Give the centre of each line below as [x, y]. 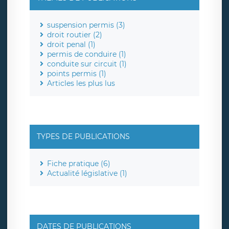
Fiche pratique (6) [79, 164]
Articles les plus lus [81, 84]
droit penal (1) [71, 45]
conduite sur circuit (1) [87, 64]
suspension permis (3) [86, 25]
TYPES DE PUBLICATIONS [83, 137]
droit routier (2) [75, 35]
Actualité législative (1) [87, 174]
